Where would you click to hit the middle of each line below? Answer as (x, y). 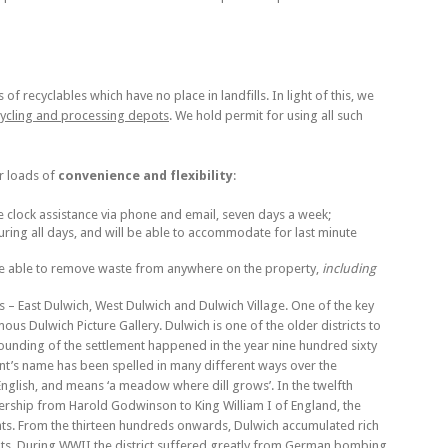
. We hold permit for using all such (266, 115)
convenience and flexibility (145, 175)
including (349, 268)
